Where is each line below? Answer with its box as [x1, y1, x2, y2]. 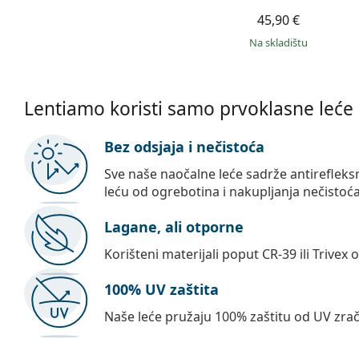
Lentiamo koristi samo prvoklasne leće [24, 95, 353, 121]
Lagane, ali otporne [104, 216, 244, 236]
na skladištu [256, 34, 308, 50]
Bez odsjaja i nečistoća [104, 136, 264, 156]
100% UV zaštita [104, 279, 219, 299]
